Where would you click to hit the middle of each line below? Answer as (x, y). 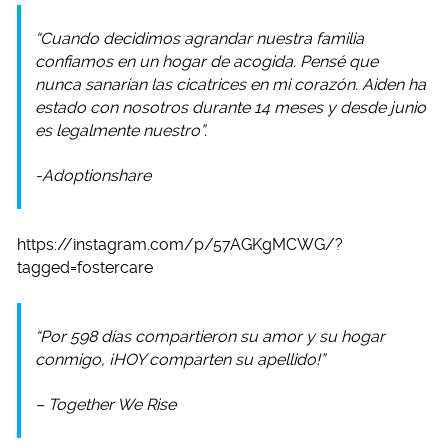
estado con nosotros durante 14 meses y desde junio (230, 107)
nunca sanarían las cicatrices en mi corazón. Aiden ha (230, 84)
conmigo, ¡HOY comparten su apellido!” (180, 359)
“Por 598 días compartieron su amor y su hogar (210, 336)
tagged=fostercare (85, 267)
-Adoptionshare (93, 175)
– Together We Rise (105, 404)
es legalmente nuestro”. (121, 130)
